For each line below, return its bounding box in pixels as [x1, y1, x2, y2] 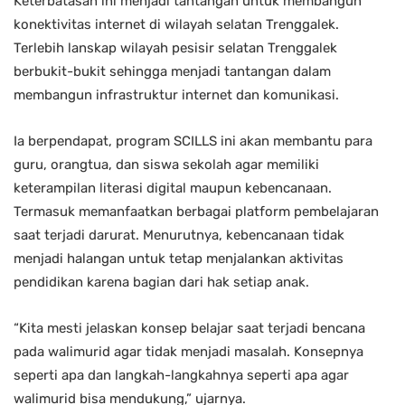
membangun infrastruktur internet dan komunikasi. [14, 87, 339, 104]
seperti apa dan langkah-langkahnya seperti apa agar [14, 367, 349, 384]
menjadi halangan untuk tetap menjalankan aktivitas [14, 250, 344, 268]
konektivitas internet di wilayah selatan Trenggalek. [14, 16, 339, 33]
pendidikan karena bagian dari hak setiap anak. [14, 274, 309, 291]
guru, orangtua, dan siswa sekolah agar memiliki [14, 156, 319, 174]
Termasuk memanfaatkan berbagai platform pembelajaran [14, 203, 379, 221]
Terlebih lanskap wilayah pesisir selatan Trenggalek [14, 40, 337, 57]
